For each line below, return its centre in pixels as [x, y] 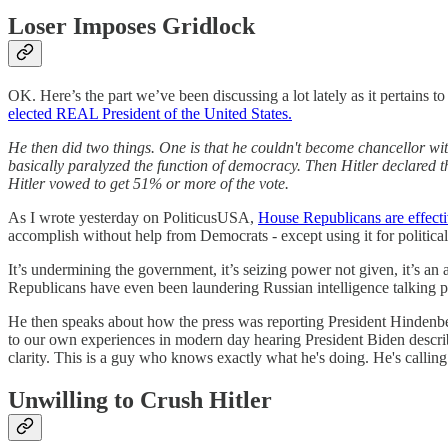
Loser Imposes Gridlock [131, 26]
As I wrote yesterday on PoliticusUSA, [133, 217]
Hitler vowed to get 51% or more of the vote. [148, 183]
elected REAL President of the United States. [150, 113]
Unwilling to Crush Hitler [140, 399]
